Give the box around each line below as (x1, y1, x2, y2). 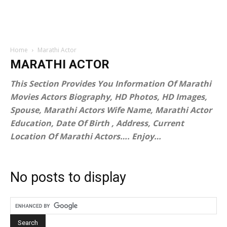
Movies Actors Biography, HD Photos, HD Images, (10, 91, 207, 102)
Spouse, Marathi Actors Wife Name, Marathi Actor (10, 104, 212, 116)
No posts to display (10, 169, 126, 185)
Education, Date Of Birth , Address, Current (10, 118, 184, 129)
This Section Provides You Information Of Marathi (10, 78, 211, 89)
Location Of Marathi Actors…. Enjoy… (10, 131, 161, 142)
